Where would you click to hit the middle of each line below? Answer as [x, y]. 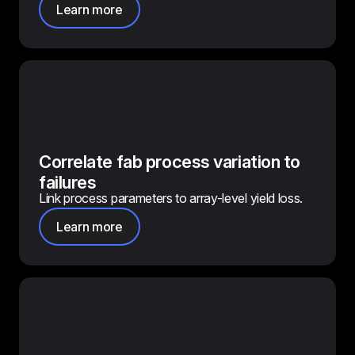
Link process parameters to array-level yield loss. [171, 198]
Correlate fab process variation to [170, 162]
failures [68, 182]
